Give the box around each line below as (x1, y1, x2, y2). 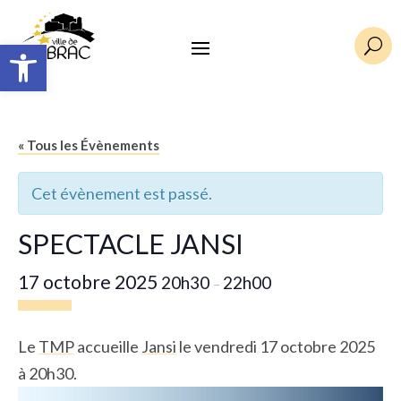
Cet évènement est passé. (31, 183, 212, 204)
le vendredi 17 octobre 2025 (176, 337, 375, 357)
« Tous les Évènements (18, 137, 159, 154)
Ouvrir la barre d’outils (8, 35, 98, 70)
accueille (74, 337, 141, 357)
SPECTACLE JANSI (18, 227, 243, 261)
